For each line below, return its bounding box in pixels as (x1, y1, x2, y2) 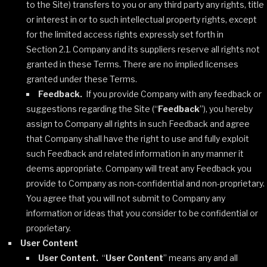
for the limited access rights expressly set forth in (26, 29, 223, 39)
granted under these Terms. (26, 74, 137, 84)
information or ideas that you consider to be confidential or (26, 208, 258, 218)
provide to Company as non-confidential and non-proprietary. (26, 178, 265, 188)
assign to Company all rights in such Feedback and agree (26, 119, 250, 129)
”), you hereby (200, 104, 253, 114)
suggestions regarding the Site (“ (26, 104, 158, 114)
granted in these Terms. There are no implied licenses (26, 59, 238, 69)
